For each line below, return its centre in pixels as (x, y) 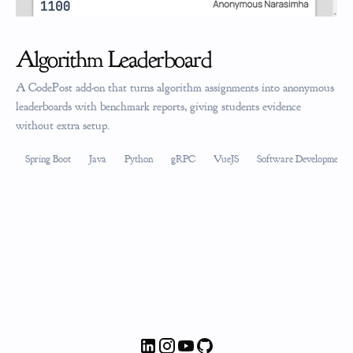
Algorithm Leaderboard (114, 59)
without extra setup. (63, 126)
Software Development (301, 159)
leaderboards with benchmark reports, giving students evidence (158, 107)
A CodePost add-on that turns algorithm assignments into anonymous (175, 88)
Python (138, 159)
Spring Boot (48, 159)
